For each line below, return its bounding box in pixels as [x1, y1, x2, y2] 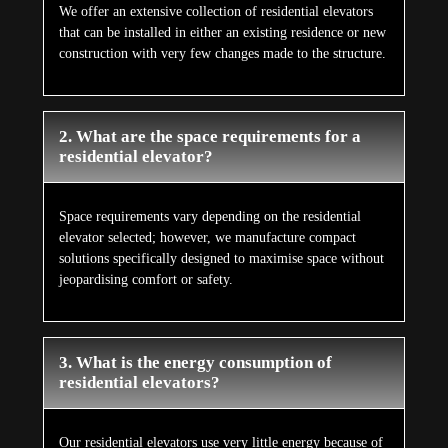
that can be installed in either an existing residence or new [58, 24, 386, 40]
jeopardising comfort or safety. [58, 271, 233, 287]
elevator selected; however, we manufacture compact [58, 229, 356, 245]
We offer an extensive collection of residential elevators [58, 3, 373, 19]
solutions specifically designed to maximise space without [58, 250, 384, 266]
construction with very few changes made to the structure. [58, 45, 386, 61]
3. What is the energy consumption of [58, 352, 332, 372]
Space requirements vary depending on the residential [58, 208, 361, 224]
